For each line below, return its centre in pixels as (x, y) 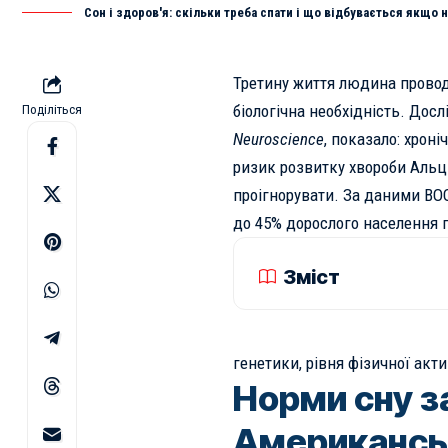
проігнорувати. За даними (328, 195)
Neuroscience (278, 139)
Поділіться (52, 109)
